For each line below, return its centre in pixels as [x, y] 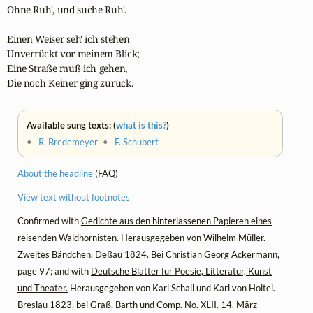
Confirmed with [49, 220]
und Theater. [43, 287]
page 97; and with [54, 271]
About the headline [55, 173]
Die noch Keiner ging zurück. [70, 82]
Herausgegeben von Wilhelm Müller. [192, 237]
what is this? [141, 125]
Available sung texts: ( [72, 125]
